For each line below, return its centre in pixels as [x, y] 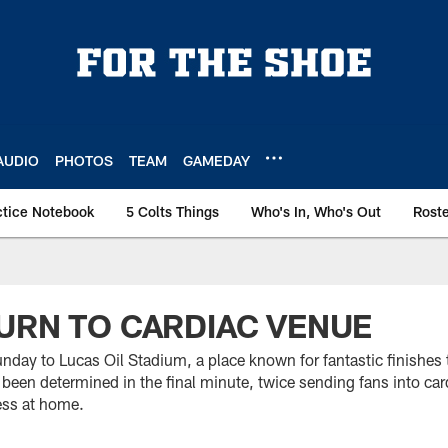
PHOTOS [84, 160]
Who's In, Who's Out [316, 211]
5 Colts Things [172, 211]
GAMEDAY [216, 160]
